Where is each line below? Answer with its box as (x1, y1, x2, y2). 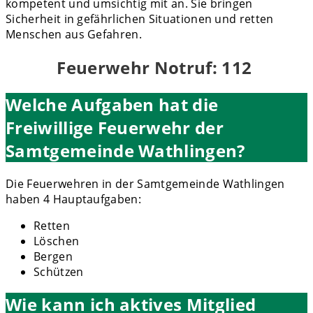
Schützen (34, 263, 84, 279)
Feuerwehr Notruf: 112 (57, 55, 256, 79)
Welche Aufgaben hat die (6, 92, 219, 116)
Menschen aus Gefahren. (6, 26, 143, 42)
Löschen (34, 233, 80, 249)
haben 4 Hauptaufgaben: (6, 191, 142, 207)
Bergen (34, 248, 73, 264)
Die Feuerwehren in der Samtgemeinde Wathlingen (6, 175, 285, 191)
